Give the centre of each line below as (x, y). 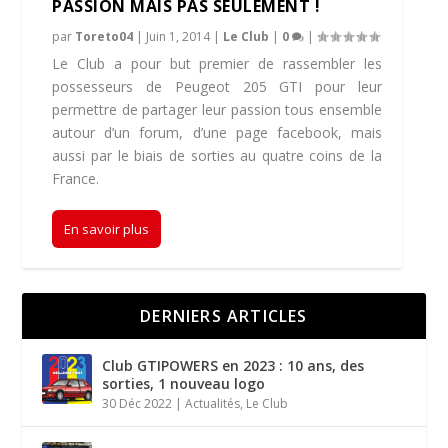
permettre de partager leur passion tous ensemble (217, 110)
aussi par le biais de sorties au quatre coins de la (217, 156)
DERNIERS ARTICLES (224, 316)
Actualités (213, 404)
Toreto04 (104, 37)
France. (76, 179)
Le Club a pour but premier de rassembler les (217, 64)
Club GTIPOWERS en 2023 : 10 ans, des (233, 366)
